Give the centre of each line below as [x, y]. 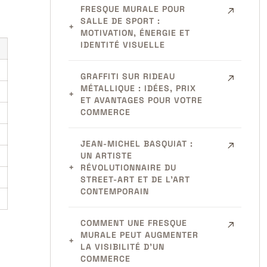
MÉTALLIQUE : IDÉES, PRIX [138, 88]
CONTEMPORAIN [114, 191]
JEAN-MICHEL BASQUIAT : [136, 144]
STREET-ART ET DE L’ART [135, 179]
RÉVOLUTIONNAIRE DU [128, 167]
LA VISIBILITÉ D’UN [122, 247]
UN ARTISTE [106, 156]
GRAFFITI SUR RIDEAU [128, 76]
